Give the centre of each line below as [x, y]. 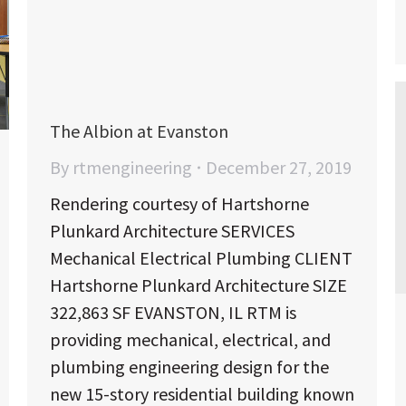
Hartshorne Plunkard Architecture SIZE [198, 285]
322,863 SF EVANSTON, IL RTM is [173, 313]
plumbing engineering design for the [189, 367]
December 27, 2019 [279, 168]
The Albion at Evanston [139, 131]
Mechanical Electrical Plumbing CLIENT [201, 258]
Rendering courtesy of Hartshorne [179, 204]
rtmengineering [132, 168]
